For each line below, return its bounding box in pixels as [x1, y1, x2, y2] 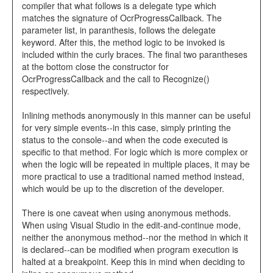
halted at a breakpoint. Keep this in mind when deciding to [22, 255, 245, 268]
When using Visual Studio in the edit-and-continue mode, [22, 219, 241, 232]
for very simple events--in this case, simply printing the [22, 121, 231, 134]
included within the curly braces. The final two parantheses [22, 48, 247, 61]
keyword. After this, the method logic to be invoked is [22, 36, 225, 49]
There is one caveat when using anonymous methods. [22, 207, 231, 219]
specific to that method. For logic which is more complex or [22, 146, 248, 158]
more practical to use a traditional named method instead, [22, 170, 244, 183]
